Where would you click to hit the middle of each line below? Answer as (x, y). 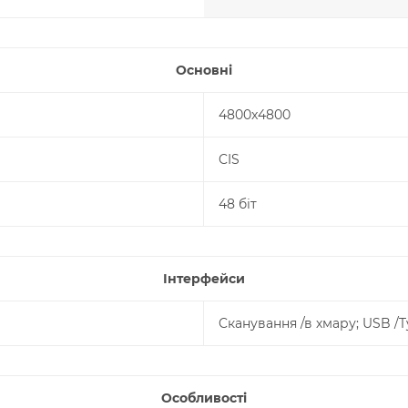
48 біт (238, 204)
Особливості (204, 398)
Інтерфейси (204, 279)
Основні (204, 70)
